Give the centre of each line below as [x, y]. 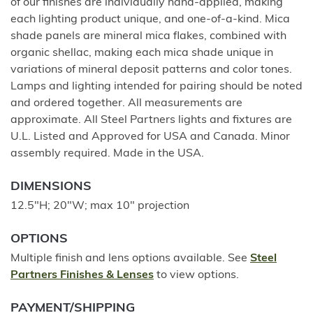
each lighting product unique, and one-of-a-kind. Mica [150, 19]
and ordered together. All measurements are [126, 103]
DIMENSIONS [51, 187]
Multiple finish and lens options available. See [130, 258]
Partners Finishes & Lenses [82, 275]
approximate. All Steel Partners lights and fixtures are [151, 120]
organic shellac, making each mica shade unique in [142, 53]
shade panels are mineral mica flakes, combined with [148, 36]
